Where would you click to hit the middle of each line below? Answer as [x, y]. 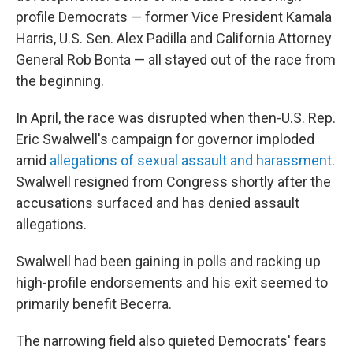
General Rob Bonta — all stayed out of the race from [176, 59]
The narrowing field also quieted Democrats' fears [171, 341]
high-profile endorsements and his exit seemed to [172, 282]
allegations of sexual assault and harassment [189, 160]
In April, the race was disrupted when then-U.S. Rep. [176, 118]
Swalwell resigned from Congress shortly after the [173, 182]
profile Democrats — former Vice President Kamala [174, 17]
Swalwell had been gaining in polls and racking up [168, 261]
